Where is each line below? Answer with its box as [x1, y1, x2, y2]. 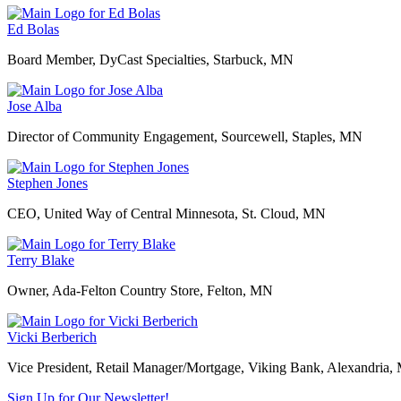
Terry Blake [7, 252, 74, 269]
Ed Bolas [7, 21, 59, 38]
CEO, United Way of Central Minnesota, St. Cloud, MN [7, 206, 326, 222]
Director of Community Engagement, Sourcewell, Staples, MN [7, 129, 363, 145]
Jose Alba [7, 98, 62, 115]
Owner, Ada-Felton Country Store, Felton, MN [7, 283, 273, 299]
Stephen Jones [7, 175, 88, 192]
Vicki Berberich [7, 329, 97, 346]
